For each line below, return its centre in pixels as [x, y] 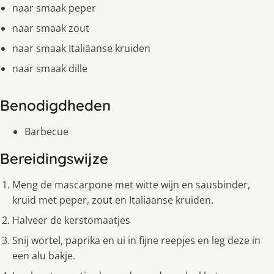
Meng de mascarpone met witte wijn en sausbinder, [131, 185]
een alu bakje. [44, 256]
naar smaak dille [50, 69]
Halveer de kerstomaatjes [71, 220]
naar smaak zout [51, 28]
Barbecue [46, 132]
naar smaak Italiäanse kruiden [81, 49]
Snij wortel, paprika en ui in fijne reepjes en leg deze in [136, 241]
